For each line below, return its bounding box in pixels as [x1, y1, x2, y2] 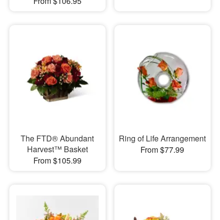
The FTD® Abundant [21, 133, 94, 144]
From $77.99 [140, 144, 185, 156]
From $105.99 [33, 155, 82, 166]
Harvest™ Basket [27, 143, 88, 155]
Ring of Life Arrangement [119, 133, 206, 144]
